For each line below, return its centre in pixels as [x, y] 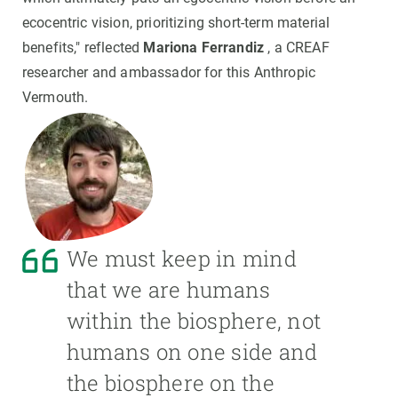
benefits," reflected [83, 48]
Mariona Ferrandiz [204, 48]
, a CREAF [297, 48]
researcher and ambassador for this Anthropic [169, 73]
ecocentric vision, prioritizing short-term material [176, 23]
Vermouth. [56, 98]
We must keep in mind [182, 259]
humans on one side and [192, 352]
